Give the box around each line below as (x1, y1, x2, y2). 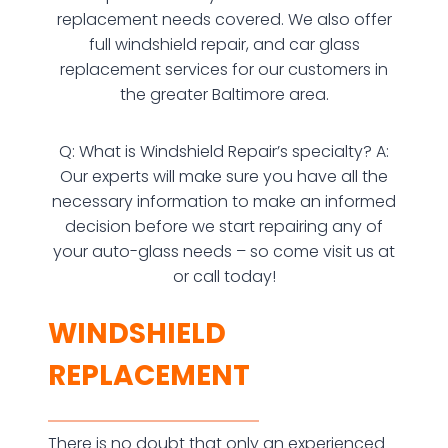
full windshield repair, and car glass (88, 33, 360, 56)
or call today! (172, 265, 276, 288)
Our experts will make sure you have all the (60, 165, 388, 188)
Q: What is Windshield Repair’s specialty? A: (59, 140, 389, 163)
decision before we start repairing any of (65, 215, 383, 238)
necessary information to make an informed (52, 190, 396, 213)
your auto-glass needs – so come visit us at (53, 240, 395, 263)
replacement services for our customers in (60, 58, 388, 81)
